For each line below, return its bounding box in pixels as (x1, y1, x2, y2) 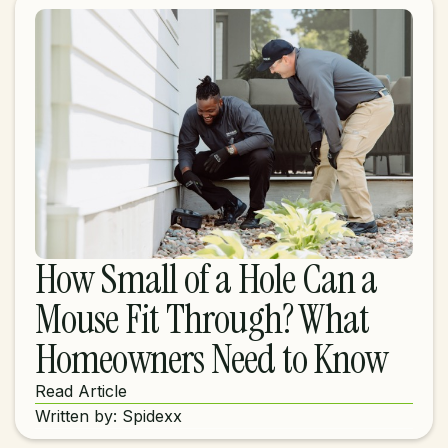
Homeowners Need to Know (34, 333, 389, 385)
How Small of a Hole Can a (34, 253, 378, 305)
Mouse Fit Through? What (34, 293, 370, 345)
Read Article (34, 381, 127, 401)
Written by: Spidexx (34, 406, 182, 426)
